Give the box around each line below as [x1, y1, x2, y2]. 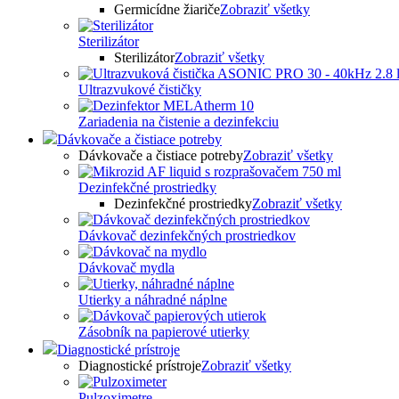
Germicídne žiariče [114, 2, 220, 18]
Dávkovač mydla [78, 260, 175, 276]
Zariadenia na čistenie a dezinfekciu [78, 114, 279, 130]
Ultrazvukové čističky [78, 82, 201, 98]
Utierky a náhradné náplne [78, 292, 227, 308]
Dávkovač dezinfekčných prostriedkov [78, 228, 296, 244]
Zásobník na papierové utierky [78, 324, 249, 340]
